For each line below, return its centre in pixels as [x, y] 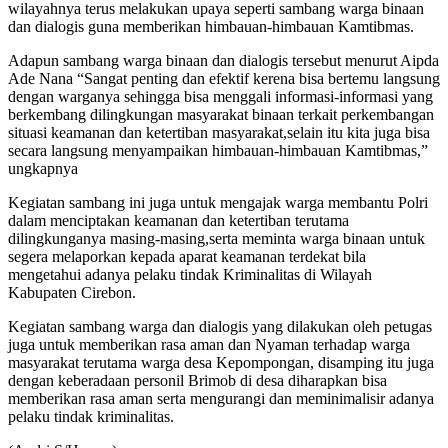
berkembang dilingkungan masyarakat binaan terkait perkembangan [221, 114]
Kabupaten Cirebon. [72, 292]
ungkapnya [43, 168]
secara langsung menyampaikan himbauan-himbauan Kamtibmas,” [218, 150]
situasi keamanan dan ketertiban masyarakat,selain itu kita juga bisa [219, 132]
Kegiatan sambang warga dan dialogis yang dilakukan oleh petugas [220, 326]
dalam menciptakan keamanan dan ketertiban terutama [178, 220]
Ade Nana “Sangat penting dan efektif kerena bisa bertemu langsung [224, 78]
